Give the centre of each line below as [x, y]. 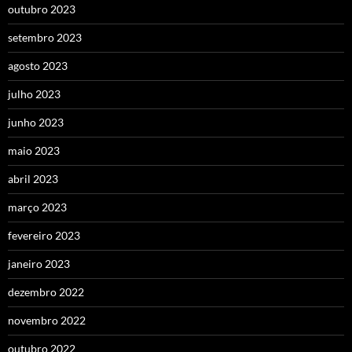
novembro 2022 [47, 320]
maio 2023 [34, 150]
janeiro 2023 [39, 263]
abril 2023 [33, 178]
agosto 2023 [38, 65]
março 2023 [37, 207]
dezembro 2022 [46, 291]
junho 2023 [36, 122]
